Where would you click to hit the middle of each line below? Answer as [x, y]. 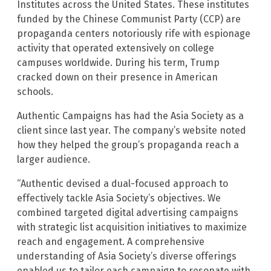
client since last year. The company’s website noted [132, 130]
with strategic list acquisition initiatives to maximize [132, 227]
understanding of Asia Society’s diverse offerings [127, 256]
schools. [35, 91]
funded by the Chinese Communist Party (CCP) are [129, 19]
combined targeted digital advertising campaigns [128, 212]
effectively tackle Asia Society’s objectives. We [119, 198]
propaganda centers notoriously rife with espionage [134, 33]
